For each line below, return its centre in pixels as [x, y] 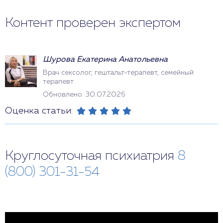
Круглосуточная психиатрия [91, 156]
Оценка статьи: [39, 111]
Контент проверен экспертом [93, 23]
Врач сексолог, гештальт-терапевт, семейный [118, 73]
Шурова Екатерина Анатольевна [105, 60]
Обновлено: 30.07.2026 [84, 95]
